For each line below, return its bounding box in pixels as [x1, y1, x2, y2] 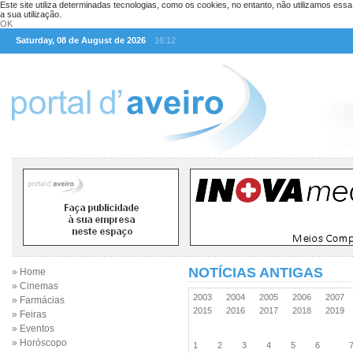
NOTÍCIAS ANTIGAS [188, 265, 323, 281]
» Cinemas [12, 281, 58, 292]
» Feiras [12, 309, 46, 320]
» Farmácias [12, 295, 65, 306]
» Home [12, 266, 46, 277]
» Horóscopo [12, 337, 67, 348]
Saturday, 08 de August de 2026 [16, 35, 146, 45]
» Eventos [12, 323, 54, 334]
